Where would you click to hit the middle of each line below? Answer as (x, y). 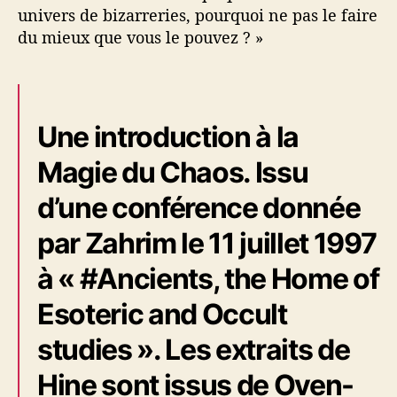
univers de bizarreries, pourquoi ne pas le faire (198, 15)
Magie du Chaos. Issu (173, 172)
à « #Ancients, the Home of (208, 278)
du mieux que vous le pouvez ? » (140, 37)
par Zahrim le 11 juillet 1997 (207, 243)
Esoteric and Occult (162, 314)
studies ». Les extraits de (194, 349)
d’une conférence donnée (199, 207)
